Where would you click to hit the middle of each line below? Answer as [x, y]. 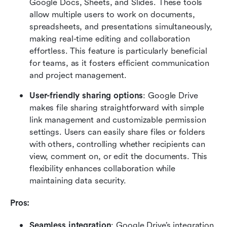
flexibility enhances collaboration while [102, 168]
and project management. [78, 75]
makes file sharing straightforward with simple [117, 107]
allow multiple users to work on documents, [112, 14]
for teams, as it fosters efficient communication [119, 63]
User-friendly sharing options [86, 95]
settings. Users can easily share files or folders [117, 132]
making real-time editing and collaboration [110, 39]
